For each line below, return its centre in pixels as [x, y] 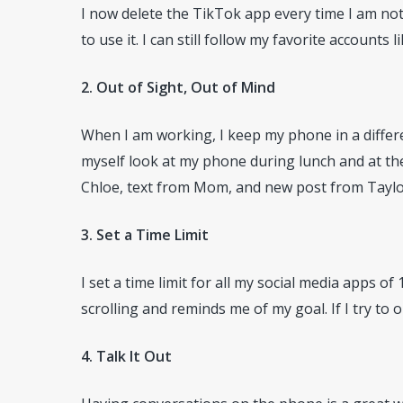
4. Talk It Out [126, 356]
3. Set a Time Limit [145, 235]
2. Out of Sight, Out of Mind [178, 87]
